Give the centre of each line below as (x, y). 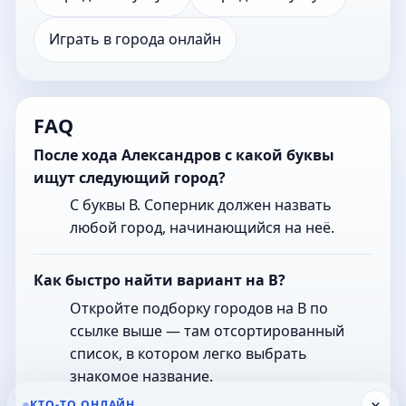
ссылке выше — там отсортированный (207, 331)
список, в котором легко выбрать (188, 354)
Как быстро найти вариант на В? (159, 280)
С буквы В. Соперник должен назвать (201, 205)
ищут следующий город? (130, 177)
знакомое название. (141, 377)
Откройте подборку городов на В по (199, 309)
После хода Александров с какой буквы (184, 155)
